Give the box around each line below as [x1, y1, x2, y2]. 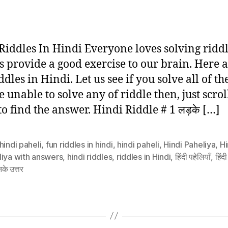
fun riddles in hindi [45, 139, 113, 150]
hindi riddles [67, 151, 112, 162]
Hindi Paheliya [163, 139, 216, 150]
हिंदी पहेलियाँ [175, 151, 211, 162]
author [5, 3, 30, 13]
